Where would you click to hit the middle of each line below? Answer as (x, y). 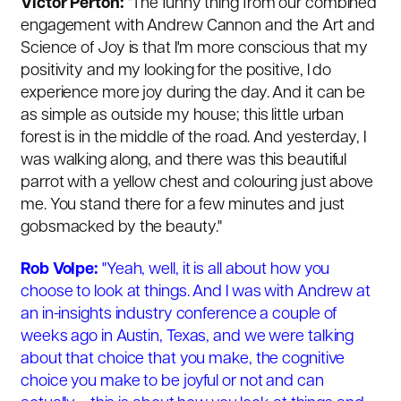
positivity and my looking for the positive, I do (176, 71)
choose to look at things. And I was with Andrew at (196, 293)
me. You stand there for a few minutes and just (183, 205)
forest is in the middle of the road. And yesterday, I (193, 138)
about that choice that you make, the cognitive (183, 360)
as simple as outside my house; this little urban (183, 115)
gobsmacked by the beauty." (122, 227)
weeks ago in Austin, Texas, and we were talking (188, 337)
